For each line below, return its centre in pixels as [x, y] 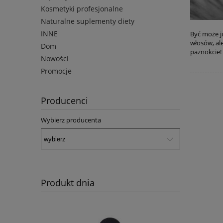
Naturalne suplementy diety [88, 21]
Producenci [64, 101]
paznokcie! [206, 52]
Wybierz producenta [71, 120]
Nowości [55, 59]
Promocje [56, 71]
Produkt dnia [68, 183]
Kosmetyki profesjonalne [82, 9]
